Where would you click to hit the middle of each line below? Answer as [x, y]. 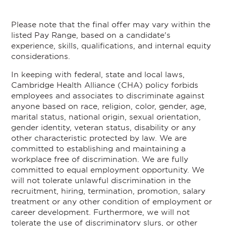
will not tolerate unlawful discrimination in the [101, 180]
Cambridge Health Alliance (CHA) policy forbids [105, 85]
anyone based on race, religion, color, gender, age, [109, 106]
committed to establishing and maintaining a [99, 148]
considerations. [41, 56]
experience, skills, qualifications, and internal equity [111, 45]
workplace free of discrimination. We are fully [100, 159]
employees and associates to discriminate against [108, 95]
